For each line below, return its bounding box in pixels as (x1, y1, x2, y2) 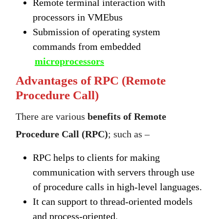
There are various (16, 111, 88, 122)
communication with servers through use (33, 167, 195, 178)
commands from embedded (33, 41, 141, 52)
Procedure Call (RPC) (16, 129, 108, 140)
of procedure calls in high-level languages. (33, 181, 202, 193)
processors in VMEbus (33, 12, 123, 23)
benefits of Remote (88, 111, 166, 122)
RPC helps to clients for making (33, 152, 160, 163)
